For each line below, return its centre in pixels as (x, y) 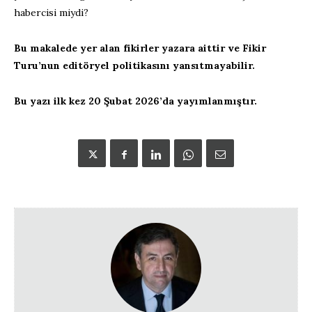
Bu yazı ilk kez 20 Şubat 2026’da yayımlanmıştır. (135, 101)
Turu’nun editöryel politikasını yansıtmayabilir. (134, 66)
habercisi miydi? (51, 13)
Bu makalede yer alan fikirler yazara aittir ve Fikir (140, 48)
